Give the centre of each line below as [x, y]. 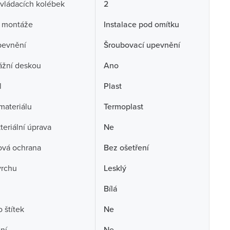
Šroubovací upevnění [142, 45]
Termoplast [123, 106]
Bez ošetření [126, 147]
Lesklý [115, 168]
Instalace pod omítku [141, 24]
